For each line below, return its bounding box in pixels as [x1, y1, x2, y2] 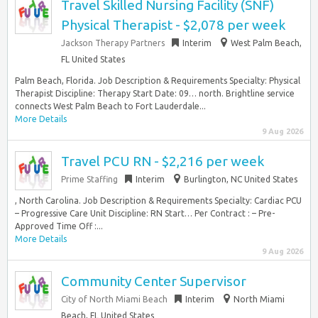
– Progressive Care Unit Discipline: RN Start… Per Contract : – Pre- [15, 209, 275, 218]
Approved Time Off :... [15, 221, 103, 231]
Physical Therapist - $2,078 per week [61, 17, 285, 33]
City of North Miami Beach [61, 295, 168, 304]
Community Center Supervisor [61, 273, 246, 289]
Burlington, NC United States [184, 175, 297, 184]
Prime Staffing [61, 175, 118, 184]
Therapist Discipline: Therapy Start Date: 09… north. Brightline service [15, 89, 295, 98]
